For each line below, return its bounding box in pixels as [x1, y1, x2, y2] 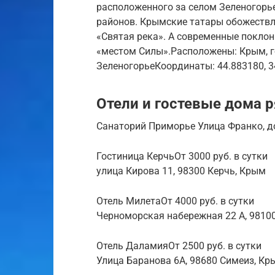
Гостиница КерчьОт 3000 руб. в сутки [96, 150, 268, 162]
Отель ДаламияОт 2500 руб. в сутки [96, 239, 261, 252]
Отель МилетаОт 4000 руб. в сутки [96, 195, 254, 207]
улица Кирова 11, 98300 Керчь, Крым [96, 165, 266, 177]
